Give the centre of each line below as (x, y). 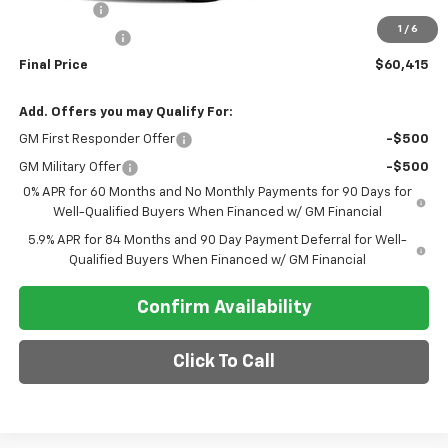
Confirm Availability (224, 308)
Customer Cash (66, 38)
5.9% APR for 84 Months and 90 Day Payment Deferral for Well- (217, 241)
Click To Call (224, 362)
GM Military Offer (69, 168)
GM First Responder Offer (96, 140)
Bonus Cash (55, 10)
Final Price (53, 66)
